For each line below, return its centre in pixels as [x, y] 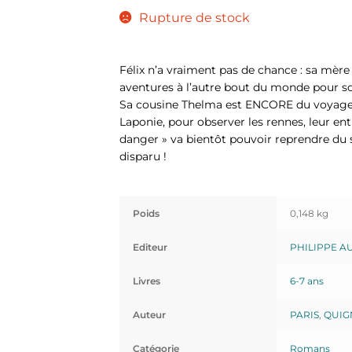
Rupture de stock [194, 18]
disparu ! [143, 156]
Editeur [150, 247]
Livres [146, 280]
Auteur [149, 314]
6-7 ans [306, 280]
